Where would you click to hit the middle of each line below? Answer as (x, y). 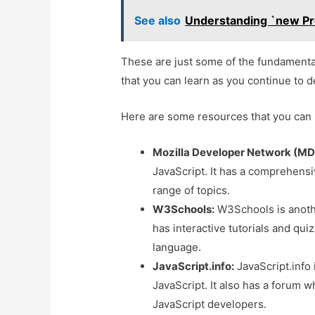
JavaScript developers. (210, 304)
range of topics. (192, 190)
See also (158, 20)
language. (177, 247)
